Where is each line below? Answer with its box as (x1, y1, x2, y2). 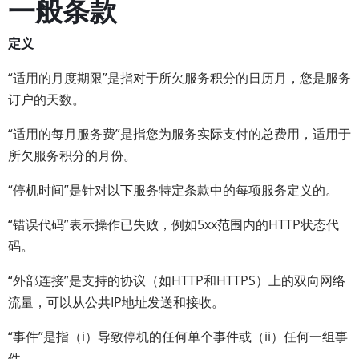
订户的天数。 (8, 91, 85, 108)
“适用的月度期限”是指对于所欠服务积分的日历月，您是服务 (8, 69, 351, 87)
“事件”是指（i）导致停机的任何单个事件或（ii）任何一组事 (8, 328, 348, 345)
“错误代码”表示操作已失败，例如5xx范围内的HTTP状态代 (8, 216, 339, 233)
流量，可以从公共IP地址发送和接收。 (8, 293, 224, 311)
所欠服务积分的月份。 (8, 147, 136, 164)
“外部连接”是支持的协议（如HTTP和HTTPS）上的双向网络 (8, 272, 345, 289)
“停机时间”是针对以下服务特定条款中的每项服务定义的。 (8, 181, 338, 199)
